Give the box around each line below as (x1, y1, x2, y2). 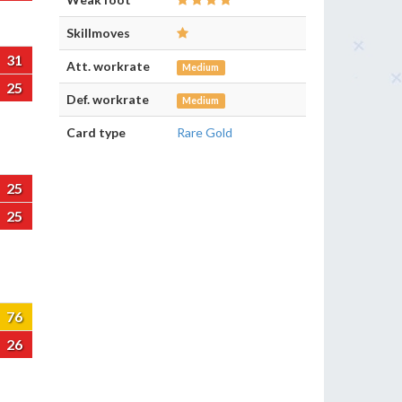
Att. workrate (66, 58, 150, 74)
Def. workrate (66, 92, 149, 107)
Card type (66, 125, 126, 140)
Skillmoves (66, 25, 130, 40)
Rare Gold (177, 125, 232, 140)
